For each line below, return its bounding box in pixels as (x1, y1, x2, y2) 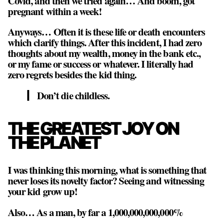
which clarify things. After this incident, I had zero (8, 35, 202, 50)
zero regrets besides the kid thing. (8, 67, 137, 82)
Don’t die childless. (37, 88, 110, 103)
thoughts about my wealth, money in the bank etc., (8, 46, 201, 61)
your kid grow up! (8, 184, 78, 199)
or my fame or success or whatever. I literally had (8, 56, 194, 72)
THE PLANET (8, 132, 101, 154)
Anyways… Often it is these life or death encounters (8, 24, 205, 39)
